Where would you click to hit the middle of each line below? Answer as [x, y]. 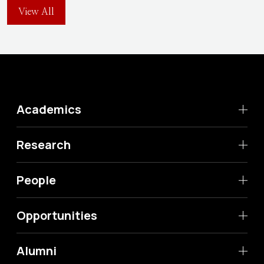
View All [36, 12]
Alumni [37, 251]
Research [44, 145]
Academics [49, 109]
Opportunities [57, 215]
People [36, 180]
